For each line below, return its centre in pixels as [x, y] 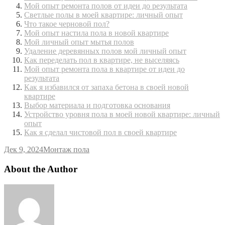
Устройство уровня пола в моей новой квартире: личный [122, 115]
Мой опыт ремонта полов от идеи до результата [106, 6]
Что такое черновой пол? [67, 24]
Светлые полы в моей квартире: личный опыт [103, 15]
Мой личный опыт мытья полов [79, 42]
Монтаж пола [66, 150]
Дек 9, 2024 [24, 150]
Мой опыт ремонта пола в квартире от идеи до [104, 69]
